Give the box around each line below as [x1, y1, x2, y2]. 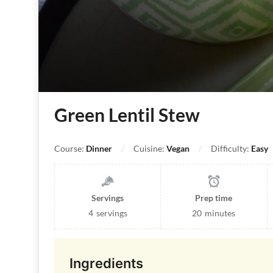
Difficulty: [211, 143, 251, 154]
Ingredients [69, 255, 143, 272]
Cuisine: [133, 143, 166, 154]
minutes [205, 208, 236, 219]
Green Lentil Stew [54, 104, 200, 126]
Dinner [86, 143, 112, 154]
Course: [54, 143, 86, 154]
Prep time [195, 193, 233, 204]
